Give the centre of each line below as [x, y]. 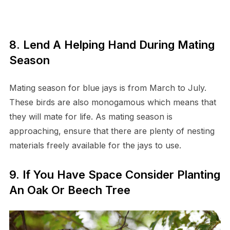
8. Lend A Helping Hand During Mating [112, 45]
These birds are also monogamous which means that [112, 102]
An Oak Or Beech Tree [70, 190]
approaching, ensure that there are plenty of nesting [112, 131]
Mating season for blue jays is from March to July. [108, 88]
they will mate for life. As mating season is [91, 117]
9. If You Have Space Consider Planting [114, 175]
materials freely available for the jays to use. [95, 145]
